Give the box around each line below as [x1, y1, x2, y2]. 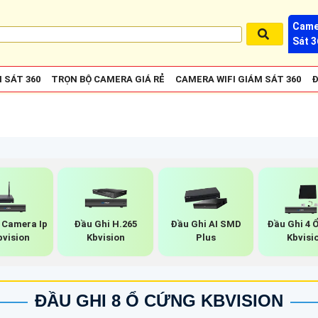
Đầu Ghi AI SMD [170, 218, 241, 229]
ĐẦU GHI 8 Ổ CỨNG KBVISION [35, 290, 283, 310]
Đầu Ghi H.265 [74, 218, 138, 229]
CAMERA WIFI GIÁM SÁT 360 [175, 74, 301, 84]
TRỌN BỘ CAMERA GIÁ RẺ [51, 74, 165, 84]
